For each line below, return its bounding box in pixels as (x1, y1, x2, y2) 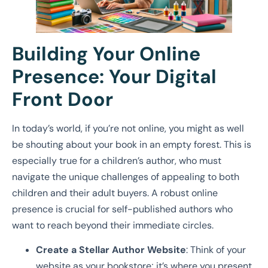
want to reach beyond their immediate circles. (12, 218, 214, 232)
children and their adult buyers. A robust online (12, 186, 218, 199)
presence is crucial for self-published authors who (12, 202, 233, 215)
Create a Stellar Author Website (36, 243, 186, 257)
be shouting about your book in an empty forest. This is (12, 138, 251, 151)
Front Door (12, 86, 113, 112)
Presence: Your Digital (12, 63, 217, 89)
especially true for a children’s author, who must (12, 154, 221, 167)
